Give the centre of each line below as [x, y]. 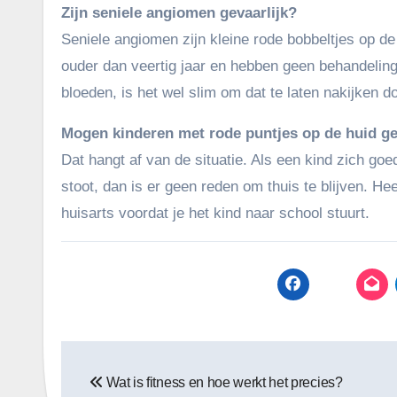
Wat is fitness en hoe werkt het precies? [223, 382]
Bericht [109, 358]
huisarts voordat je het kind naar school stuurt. [215, 213]
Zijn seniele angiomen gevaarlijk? [179, 13]
